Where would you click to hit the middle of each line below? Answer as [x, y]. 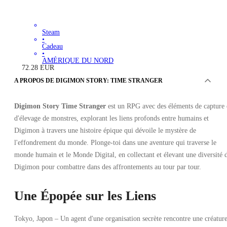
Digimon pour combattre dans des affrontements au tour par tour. [108, 167]
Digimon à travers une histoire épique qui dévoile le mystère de [105, 130]
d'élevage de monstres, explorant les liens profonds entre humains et [111, 118]
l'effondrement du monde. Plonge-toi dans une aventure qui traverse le [115, 142]
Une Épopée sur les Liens [85, 196]
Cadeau [52, 47]
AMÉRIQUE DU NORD [78, 61]
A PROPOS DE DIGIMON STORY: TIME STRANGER [88, 80]
